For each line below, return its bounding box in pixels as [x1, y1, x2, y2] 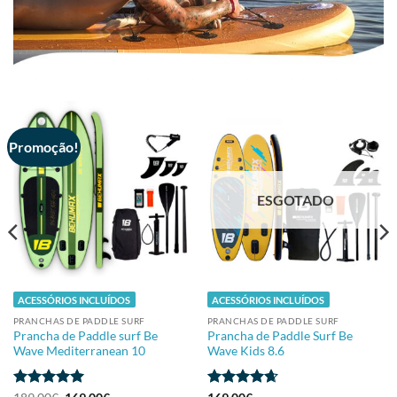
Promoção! [9, 137, 80, 155]
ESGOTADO [257, 191, 334, 209]
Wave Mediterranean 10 [12, 343, 145, 358]
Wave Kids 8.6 [206, 343, 284, 358]
